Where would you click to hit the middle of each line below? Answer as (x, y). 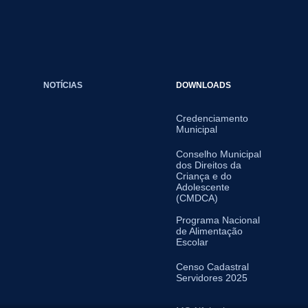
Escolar (192, 242)
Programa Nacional (218, 220)
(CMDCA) (197, 198)
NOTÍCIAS (63, 85)
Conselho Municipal (218, 154)
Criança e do (203, 176)
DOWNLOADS (203, 85)
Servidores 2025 (211, 278)
